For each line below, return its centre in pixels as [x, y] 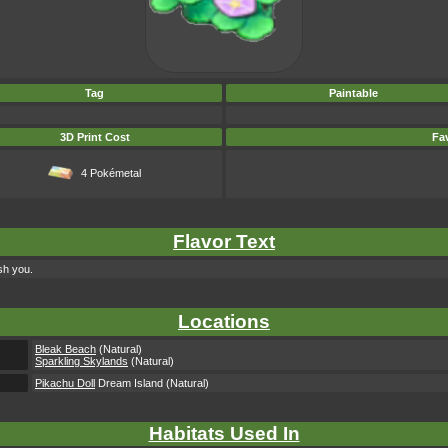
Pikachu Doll [65, 383]
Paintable [353, 93]
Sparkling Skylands [81, 361]
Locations [224, 321]
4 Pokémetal [111, 173]
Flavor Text [224, 241]
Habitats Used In [224, 433]
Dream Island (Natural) [152, 383]
